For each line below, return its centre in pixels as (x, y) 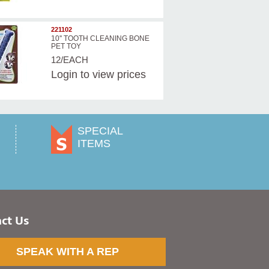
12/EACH (69, 60)
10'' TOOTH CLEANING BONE (100, 39)
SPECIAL (101, 131)
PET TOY (66, 47)
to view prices (111, 75)
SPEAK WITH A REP (67, 252)
